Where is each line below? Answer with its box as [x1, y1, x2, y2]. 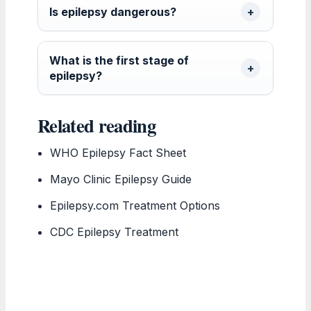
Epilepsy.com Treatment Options [50, 198, 221, 212]
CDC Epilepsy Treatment [50, 224, 179, 239]
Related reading [37, 111, 155, 139]
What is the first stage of [49, 53, 189, 67]
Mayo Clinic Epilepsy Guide [50, 171, 192, 186]
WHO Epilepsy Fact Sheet [50, 145, 187, 160]
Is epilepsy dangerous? [49, 4, 176, 19]
